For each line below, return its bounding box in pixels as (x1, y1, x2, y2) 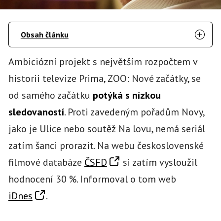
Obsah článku (20, 29, 69, 39)
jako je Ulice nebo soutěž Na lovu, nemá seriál (8, 122, 205, 135)
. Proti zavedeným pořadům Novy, (64, 105, 204, 118)
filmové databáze (8, 155, 84, 169)
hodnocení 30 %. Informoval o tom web (8, 172, 176, 185)
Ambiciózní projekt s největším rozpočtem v (8, 55, 197, 68)
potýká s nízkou (92, 88, 161, 102)
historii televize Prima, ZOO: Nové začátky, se (8, 72, 201, 85)
